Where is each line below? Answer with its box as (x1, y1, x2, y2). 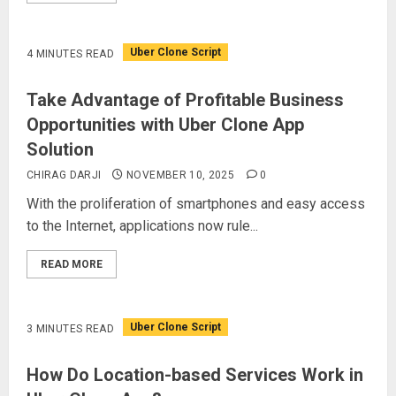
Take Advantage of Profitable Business (27, 89, 344, 110)
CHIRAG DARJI (27, 169, 102, 181)
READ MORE (41, 258, 103, 270)
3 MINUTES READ (27, 322, 115, 335)
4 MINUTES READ (27, 47, 115, 60)
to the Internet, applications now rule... (27, 217, 258, 234)
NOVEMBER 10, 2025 (126, 169, 235, 181)
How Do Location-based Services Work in (27, 364, 363, 385)
